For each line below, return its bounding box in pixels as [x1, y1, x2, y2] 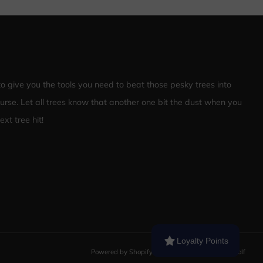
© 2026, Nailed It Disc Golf [163, 248, 245, 257]
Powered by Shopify [91, 248, 153, 257]
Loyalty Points [177, 236, 228, 245]
